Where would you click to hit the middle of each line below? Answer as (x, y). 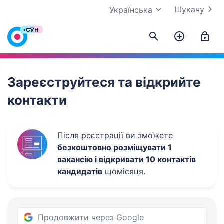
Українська (131, 10)
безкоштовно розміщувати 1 (115, 147)
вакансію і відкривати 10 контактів (127, 159)
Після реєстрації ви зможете (115, 135)
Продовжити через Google (91, 217)
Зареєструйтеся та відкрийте (104, 82)
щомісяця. (124, 171)
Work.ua (22, 32)
